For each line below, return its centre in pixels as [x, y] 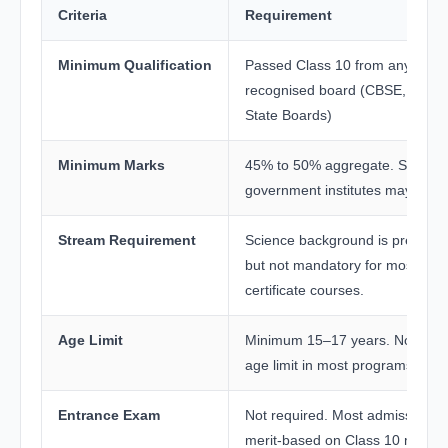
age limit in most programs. [331, 364]
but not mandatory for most [331, 264]
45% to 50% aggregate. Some [340, 164]
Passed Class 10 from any [328, 64]
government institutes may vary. [345, 189]
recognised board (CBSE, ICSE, [345, 89]
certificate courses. [304, 289]
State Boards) [288, 114]
